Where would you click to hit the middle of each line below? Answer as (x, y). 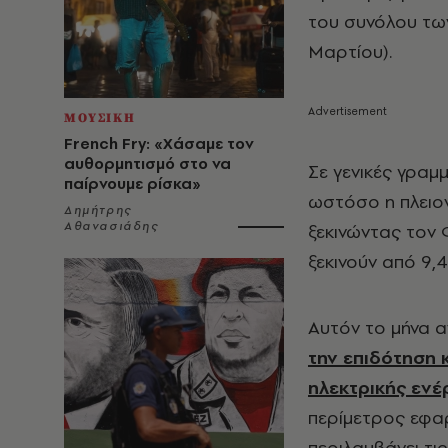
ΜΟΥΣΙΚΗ (100, 118)
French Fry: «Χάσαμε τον (159, 143)
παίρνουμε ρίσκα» (132, 183)
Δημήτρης (98, 210)
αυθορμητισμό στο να (147, 163)
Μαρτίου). (350, 51)
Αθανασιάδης (111, 226)
